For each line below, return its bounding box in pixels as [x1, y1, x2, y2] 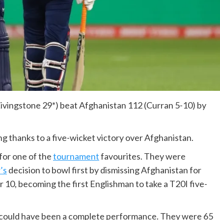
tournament [53, 151, 99, 162]
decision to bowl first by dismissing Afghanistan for [7, 165, 201, 176]
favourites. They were [99, 151, 186, 162]
